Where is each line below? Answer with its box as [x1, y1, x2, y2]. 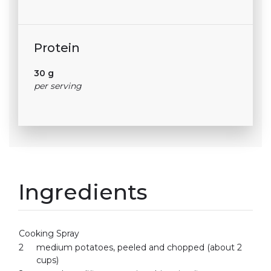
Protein [34, 41, 80, 56]
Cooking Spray [19, 227, 79, 239]
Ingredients [18, 178, 148, 205]
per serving [34, 80, 82, 92]
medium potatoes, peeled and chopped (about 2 [36, 241, 242, 253]
